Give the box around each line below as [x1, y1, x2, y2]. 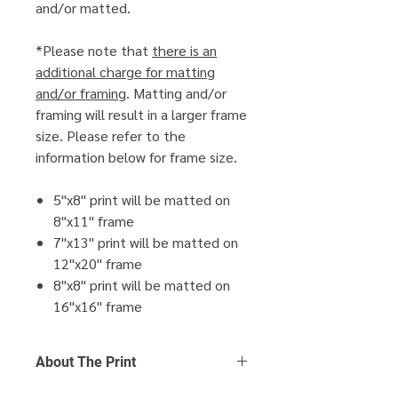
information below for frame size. [36, 147, 237, 166]
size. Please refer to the [36, 125, 186, 145]
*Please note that [36, 40, 152, 60]
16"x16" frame [53, 296, 142, 315]
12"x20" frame [53, 253, 142, 273]
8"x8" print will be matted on [53, 275, 230, 294]
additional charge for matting [36, 61, 215, 81]
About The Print [36, 353, 136, 370]
